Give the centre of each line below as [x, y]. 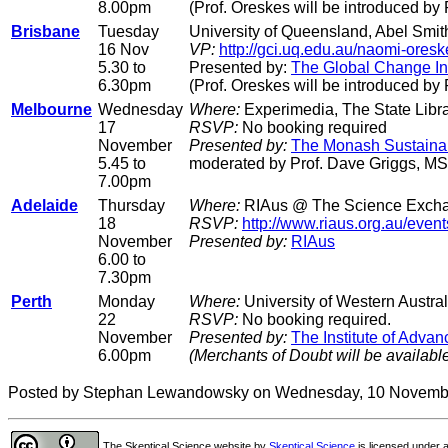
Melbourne [51, 110]
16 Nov [123, 50]
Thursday [131, 206]
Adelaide [44, 206]
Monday [126, 302]
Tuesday [128, 32]
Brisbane [45, 32]
